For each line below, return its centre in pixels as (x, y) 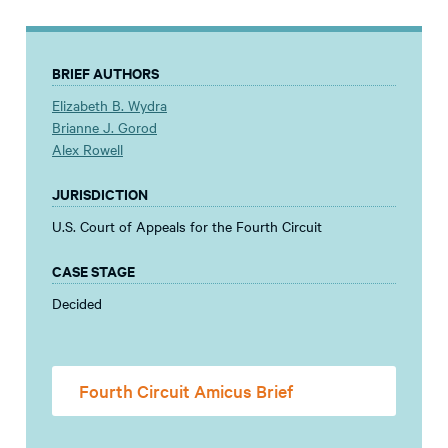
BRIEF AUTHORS (105, 72)
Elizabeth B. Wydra (109, 104)
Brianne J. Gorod (104, 126)
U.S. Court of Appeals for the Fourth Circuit (187, 225)
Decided (77, 302)
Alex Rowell (87, 148)
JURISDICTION (100, 193)
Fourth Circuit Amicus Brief (186, 390)
